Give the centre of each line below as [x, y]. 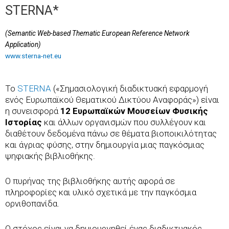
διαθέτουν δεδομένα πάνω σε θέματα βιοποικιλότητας [111, 134]
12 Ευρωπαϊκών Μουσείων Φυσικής [134, 111]
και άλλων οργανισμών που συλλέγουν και [124, 122]
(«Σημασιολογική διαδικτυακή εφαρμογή [131, 89]
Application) [23, 45]
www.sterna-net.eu [33, 56]
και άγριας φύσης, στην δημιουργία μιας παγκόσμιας [105, 145]
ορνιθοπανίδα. [32, 204]
